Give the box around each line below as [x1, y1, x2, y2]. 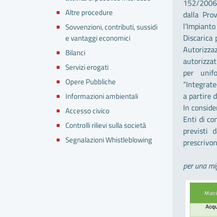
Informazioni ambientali [65, 90, 138, 102]
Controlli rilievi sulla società [65, 119, 146, 131]
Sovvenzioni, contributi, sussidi [65, 21, 157, 32]
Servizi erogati [65, 61, 108, 73]
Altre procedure [65, 6, 113, 18]
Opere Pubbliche [65, 76, 116, 87]
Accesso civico [65, 105, 109, 116]
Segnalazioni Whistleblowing [65, 134, 152, 145]
